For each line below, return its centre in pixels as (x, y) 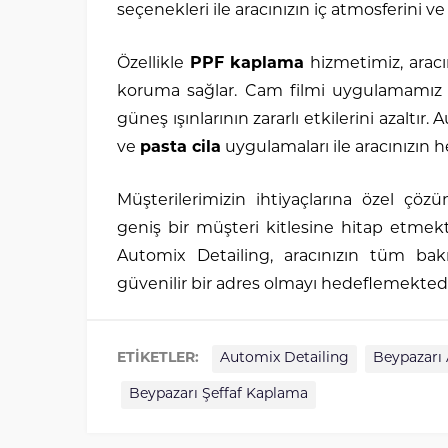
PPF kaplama (247, 64)
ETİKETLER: (160, 358)
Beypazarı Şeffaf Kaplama (218, 394)
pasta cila (180, 148)
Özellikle (153, 64)
